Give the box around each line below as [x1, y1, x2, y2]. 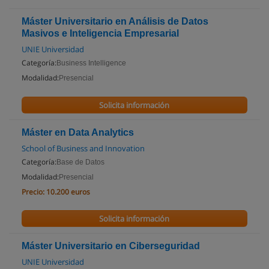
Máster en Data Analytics [22, 127, 134, 138]
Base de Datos [56, 158, 104, 166]
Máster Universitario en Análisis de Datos [22, 16, 208, 26]
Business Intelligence [56, 59, 126, 67]
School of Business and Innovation [22, 143, 145, 154]
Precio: [22, 187, 44, 197]
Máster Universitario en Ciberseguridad [22, 241, 200, 251]
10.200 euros [46, 187, 90, 197]
